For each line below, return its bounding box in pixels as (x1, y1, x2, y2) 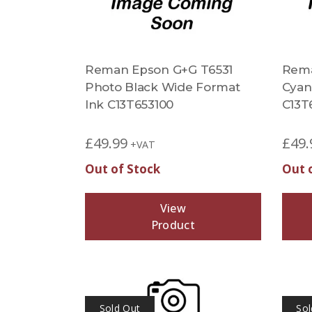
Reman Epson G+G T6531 (85, 63, 233, 77)
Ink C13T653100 (85, 97, 174, 111)
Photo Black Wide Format (85, 80, 240, 94)
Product (150, 217, 195, 233)
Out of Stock (85, 161, 160, 177)
